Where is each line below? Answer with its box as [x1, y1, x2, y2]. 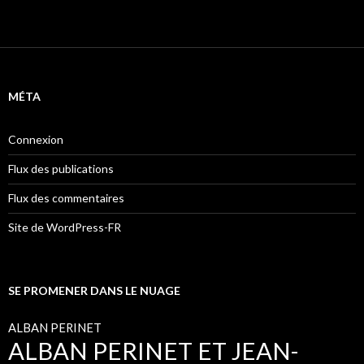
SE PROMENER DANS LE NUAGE [8, 283, 180, 297]
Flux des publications [8, 161, 114, 175]
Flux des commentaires [8, 190, 124, 205]
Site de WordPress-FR [8, 219, 121, 234]
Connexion [8, 132, 63, 146]
